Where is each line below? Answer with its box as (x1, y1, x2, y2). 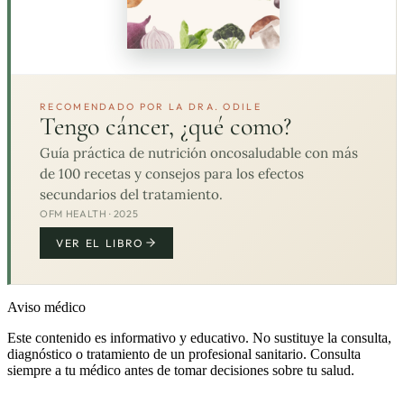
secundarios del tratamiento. (40, 185, 223, 203)
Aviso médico (7, 298, 86, 315)
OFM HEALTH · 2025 (40, 207, 139, 220)
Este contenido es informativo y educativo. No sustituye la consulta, (7, 329, 391, 345)
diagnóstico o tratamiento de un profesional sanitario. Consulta (7, 345, 361, 362)
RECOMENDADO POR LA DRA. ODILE (40, 100, 262, 114)
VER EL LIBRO (56, 235, 145, 250)
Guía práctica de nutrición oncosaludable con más (40, 143, 358, 161)
